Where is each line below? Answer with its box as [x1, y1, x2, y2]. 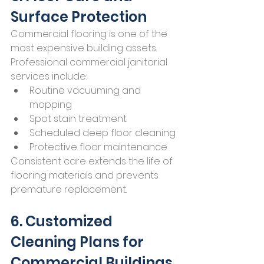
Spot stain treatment [29, 112, 127, 126]
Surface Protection [11, 7, 147, 27]
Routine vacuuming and [29, 84, 143, 98]
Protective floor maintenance [29, 140, 167, 154]
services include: [11, 70, 87, 84]
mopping [29, 98, 72, 112]
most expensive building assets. [11, 41, 157, 55]
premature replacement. [11, 183, 127, 197]
